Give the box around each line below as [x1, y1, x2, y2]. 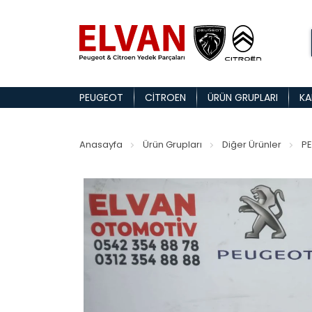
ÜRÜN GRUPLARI [208, 91, 278, 104]
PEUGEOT [79, 91, 123, 104]
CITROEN [145, 91, 186, 104]
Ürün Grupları [143, 138, 202, 151]
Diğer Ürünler [222, 138, 281, 151]
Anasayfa [79, 138, 123, 151]
